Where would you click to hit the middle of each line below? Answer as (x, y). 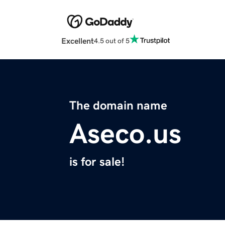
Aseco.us (125, 134)
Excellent (78, 41)
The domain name (118, 106)
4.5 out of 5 (112, 40)
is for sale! (97, 162)
